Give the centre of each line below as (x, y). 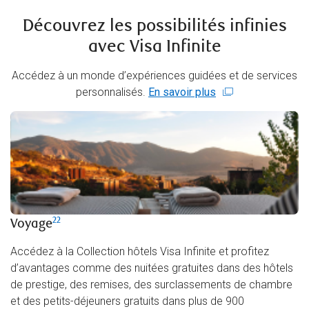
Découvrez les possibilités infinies (154, 26)
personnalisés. (112, 92)
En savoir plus (182, 92)
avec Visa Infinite (154, 47)
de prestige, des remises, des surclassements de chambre (151, 285)
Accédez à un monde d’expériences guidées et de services (154, 76)
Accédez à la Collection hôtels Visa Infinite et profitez (140, 252)
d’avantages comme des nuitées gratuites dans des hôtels (152, 268)
